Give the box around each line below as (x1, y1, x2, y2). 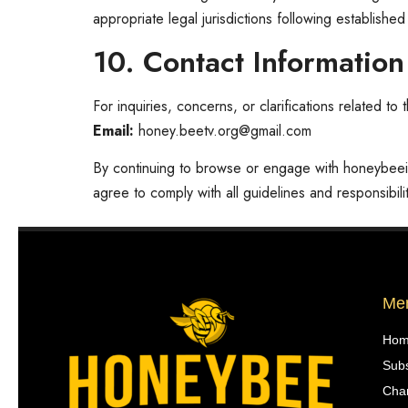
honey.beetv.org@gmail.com (134, 119, 311, 141)
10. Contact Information (93, 40, 404, 83)
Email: (93, 119, 134, 141)
